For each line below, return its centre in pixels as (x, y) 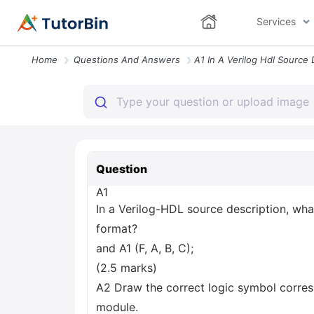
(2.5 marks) (127, 268)
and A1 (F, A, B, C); (145, 248)
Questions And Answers (127, 60)
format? (117, 228)
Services (276, 21)
